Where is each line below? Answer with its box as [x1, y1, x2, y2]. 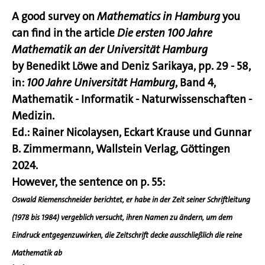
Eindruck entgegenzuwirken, [12, 230, 105, 241]
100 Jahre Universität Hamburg [27, 75, 175, 91]
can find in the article [12, 25, 117, 41]
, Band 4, [175, 75, 216, 91]
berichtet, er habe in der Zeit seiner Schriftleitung [93, 195, 250, 205]
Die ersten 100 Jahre [117, 25, 212, 41]
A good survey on [12, 9, 97, 24]
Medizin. [12, 108, 54, 124]
